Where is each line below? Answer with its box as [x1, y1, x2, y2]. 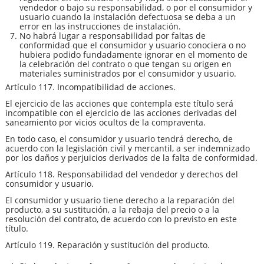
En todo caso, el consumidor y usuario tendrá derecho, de [5, 133, 233, 145]
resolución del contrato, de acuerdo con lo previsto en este [5, 213, 237, 225]
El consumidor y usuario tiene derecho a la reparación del [5, 194, 235, 206]
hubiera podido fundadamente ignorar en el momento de [19, 49, 247, 61]
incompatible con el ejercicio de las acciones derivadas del [5, 107, 237, 119]
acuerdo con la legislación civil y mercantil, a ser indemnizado [5, 143, 250, 154]
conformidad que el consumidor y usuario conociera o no [19, 39, 246, 51]
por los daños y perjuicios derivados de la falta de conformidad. [5, 152, 258, 164]
